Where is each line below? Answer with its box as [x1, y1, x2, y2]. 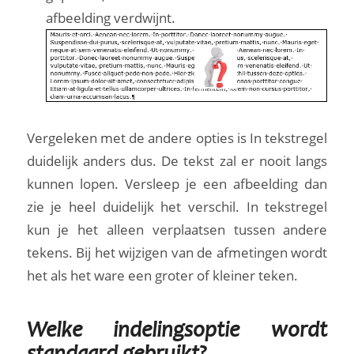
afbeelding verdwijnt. [45, 8, 175, 27]
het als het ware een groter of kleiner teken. [26, 266, 298, 285]
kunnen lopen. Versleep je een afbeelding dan [26, 175, 328, 194]
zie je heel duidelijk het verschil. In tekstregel [26, 198, 328, 217]
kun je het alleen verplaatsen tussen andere [26, 220, 328, 239]
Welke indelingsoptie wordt [26, 321, 328, 344]
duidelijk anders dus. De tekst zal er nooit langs [26, 152, 328, 171]
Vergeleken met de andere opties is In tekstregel [26, 129, 328, 148]
